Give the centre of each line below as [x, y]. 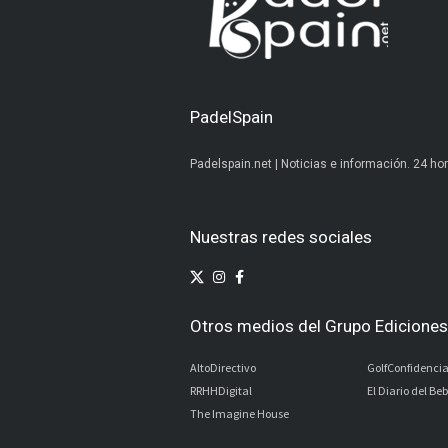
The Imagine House [239, 414]
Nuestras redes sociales [281, 237]
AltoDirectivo [223, 368]
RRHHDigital [221, 391]
